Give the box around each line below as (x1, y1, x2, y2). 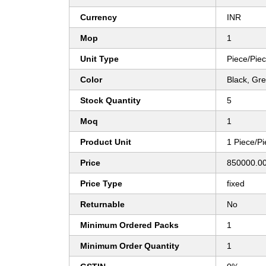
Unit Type (80, 54, 119, 64)
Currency (80, 12, 117, 23)
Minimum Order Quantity (80, 241, 179, 251)
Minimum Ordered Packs (80, 220, 179, 230)
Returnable (80, 199, 125, 210)
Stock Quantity (80, 96, 141, 106)
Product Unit (80, 137, 131, 147)
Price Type (80, 179, 122, 189)
